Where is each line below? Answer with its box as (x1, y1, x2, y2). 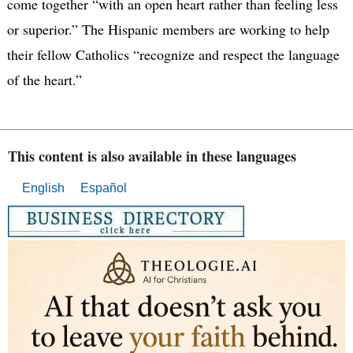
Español (80, 181, 127, 195)
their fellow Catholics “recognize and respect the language (6, 45, 340, 65)
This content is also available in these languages (8, 146, 296, 167)
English (22, 181, 65, 195)
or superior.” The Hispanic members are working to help (6, 20, 329, 39)
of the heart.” (6, 70, 82, 90)
